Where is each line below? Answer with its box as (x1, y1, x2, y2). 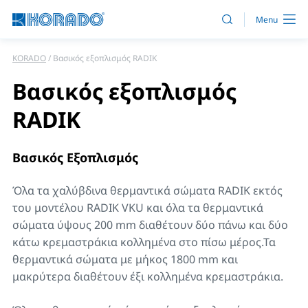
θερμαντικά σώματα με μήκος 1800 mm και (12, 252, 238, 267)
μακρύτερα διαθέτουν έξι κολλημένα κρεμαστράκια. (12, 269, 283, 284)
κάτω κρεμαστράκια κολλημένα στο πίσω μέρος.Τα (12, 234, 276, 250)
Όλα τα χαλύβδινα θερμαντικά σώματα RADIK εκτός (12, 183, 283, 198)
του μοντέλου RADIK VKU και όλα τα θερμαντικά (12, 200, 263, 215)
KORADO (12, 52, 46, 64)
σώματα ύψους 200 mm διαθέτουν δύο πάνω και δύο (12, 217, 288, 232)
